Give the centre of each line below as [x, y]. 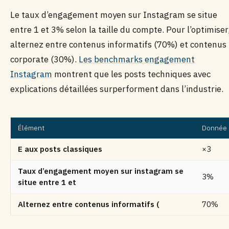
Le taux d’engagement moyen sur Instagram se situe [114, 15]
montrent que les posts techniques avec [131, 74]
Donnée [214, 128]
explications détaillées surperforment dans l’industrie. [117, 89]
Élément [31, 128]
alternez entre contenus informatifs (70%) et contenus [118, 44]
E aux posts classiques [60, 149]
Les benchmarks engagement [137, 59]
